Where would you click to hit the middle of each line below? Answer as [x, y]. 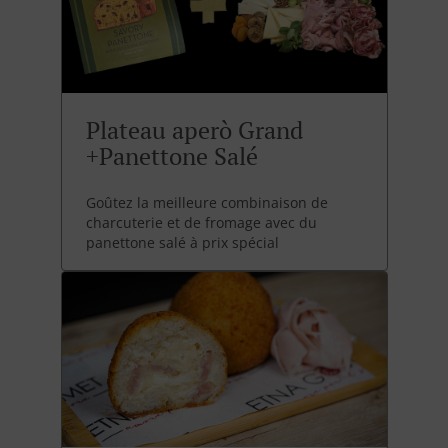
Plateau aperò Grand [194, 130]
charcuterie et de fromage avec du [201, 223]
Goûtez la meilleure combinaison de [206, 203]
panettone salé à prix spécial [182, 243]
